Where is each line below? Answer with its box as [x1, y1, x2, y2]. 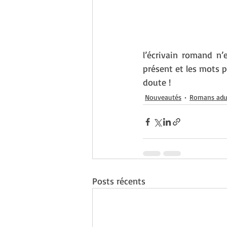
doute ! [143, 77, 171, 88]
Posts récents [92, 175, 145, 186]
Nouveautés [145, 92, 181, 101]
